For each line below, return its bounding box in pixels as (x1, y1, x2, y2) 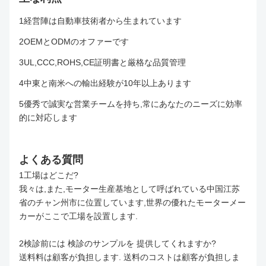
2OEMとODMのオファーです (19, 37, 129, 47)
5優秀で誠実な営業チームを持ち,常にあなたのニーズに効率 (19, 99, 242, 109)
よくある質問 (19, 154, 83, 166)
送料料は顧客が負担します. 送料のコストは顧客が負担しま (19, 252, 240, 262)
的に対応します (19, 113, 77, 123)
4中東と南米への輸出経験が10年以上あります (19, 78, 191, 88)
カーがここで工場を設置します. (19, 211, 138, 221)
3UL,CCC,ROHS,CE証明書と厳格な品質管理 (19, 58, 186, 68)
